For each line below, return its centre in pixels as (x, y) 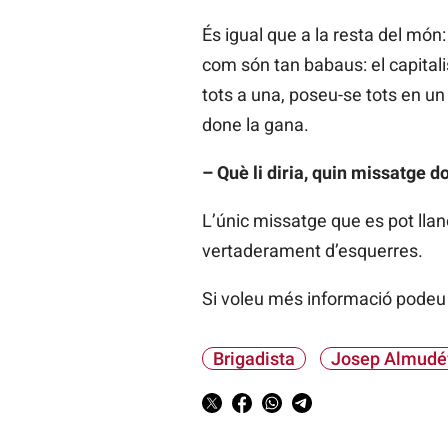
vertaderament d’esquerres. (312, 251)
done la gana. (255, 125)
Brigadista (253, 359)
